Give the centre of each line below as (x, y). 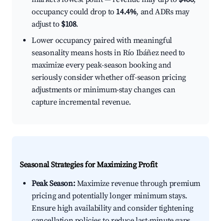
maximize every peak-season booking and (101, 65)
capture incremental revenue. (81, 102)
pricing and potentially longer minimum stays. (110, 196)
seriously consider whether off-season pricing (109, 78)
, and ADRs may (163, 12)
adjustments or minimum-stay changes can (104, 90)
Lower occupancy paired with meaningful (102, 41)
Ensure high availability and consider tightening (112, 208)
